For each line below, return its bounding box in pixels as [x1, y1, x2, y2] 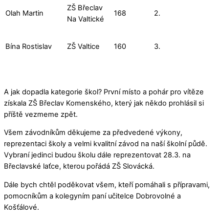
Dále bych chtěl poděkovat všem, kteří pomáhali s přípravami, [4, 180, 210, 190]
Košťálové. [4, 203, 39, 212]
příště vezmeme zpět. [4, 109, 78, 119]
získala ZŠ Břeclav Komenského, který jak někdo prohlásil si [4, 98, 204, 108]
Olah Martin [5, 9, 44, 18]
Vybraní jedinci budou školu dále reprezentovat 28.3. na [4, 151, 191, 160]
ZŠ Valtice [67, 42, 100, 51]
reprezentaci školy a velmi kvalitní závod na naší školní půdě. [4, 139, 207, 149]
